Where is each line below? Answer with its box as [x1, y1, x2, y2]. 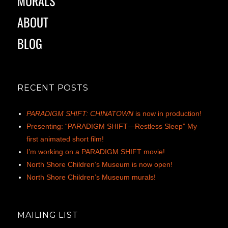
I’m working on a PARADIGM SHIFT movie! [26, 148, 165, 156]
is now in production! [133, 109, 202, 118]
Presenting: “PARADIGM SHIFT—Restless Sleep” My [26, 122, 197, 131]
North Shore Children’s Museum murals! [26, 173, 156, 182]
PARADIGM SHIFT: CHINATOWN [26, 109, 134, 118]
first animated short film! [26, 135, 104, 144]
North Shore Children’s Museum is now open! [26, 160, 173, 169]
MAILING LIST [17, 210, 78, 220]
